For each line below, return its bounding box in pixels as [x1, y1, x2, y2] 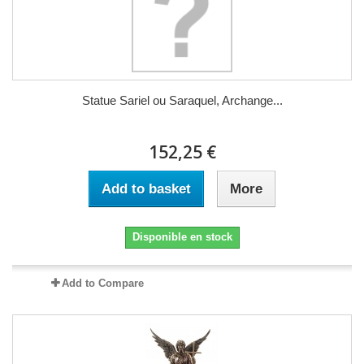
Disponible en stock [132, 230, 232, 243]
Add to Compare [61, 276, 144, 289]
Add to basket [102, 180, 191, 197]
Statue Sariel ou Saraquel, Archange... [81, 93, 283, 107]
